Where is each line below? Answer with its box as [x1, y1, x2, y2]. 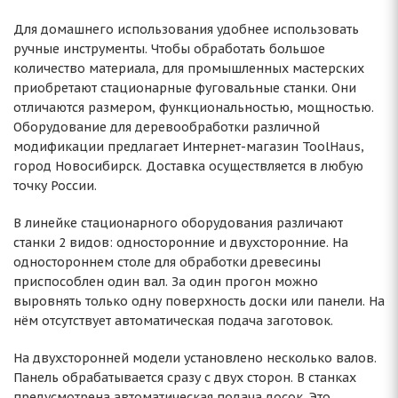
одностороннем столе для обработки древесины [13, 254, 321, 270]
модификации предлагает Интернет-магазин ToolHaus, [13, 139, 364, 155]
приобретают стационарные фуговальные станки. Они [13, 80, 356, 96]
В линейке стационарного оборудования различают [13, 215, 343, 231]
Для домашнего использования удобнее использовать [13, 21, 359, 37]
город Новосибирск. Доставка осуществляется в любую [13, 158, 363, 174]
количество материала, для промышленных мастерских [13, 60, 364, 76]
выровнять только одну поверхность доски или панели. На [13, 293, 385, 309]
